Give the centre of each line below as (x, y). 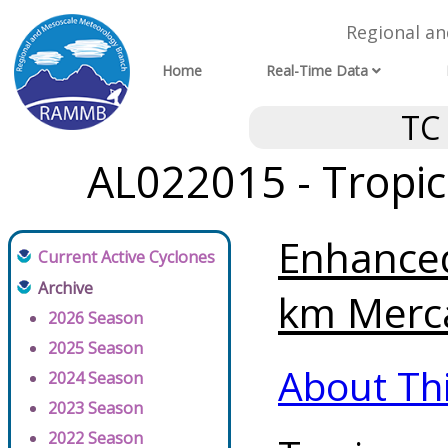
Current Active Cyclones (126, 257)
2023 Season (95, 408)
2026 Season (95, 318)
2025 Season (95, 348)
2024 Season (95, 378)
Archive (65, 288)
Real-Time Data (317, 71)
